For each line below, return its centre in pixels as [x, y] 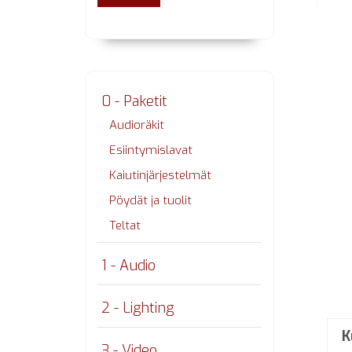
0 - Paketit [134, 101]
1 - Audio [128, 266]
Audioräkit [136, 125]
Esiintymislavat [150, 150]
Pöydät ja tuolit [150, 200]
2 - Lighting [137, 308]
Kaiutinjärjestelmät [160, 175]
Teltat [125, 225]
